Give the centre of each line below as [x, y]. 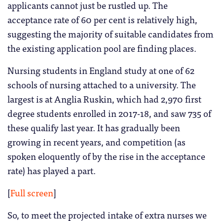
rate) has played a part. [52, 170]
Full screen [32, 193]
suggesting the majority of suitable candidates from [110, 34]
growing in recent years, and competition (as [96, 142]
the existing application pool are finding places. [102, 48]
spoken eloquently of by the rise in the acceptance [106, 156]
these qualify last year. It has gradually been [94, 128]
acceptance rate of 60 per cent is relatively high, [102, 19]
